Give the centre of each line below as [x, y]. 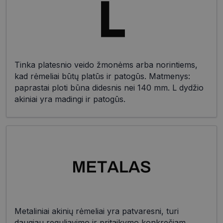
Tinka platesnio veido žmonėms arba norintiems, [106, 65]
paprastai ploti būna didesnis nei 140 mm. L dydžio [109, 88]
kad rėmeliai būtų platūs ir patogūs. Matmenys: [102, 76]
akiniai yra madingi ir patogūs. [70, 99]
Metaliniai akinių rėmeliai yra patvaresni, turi [97, 211]
